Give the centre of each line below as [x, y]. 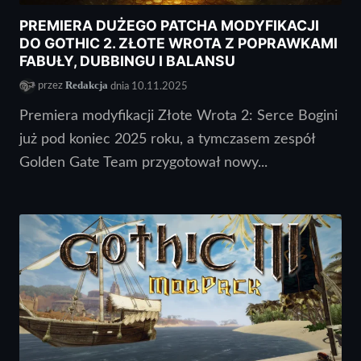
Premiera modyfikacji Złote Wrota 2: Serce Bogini [178, 115]
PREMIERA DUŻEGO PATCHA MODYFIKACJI [169, 25]
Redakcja [87, 86]
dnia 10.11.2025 [148, 86]
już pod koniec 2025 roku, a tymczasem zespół [167, 139]
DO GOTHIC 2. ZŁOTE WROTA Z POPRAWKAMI [178, 43]
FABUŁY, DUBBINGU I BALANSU [127, 60]
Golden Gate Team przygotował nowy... [143, 162]
